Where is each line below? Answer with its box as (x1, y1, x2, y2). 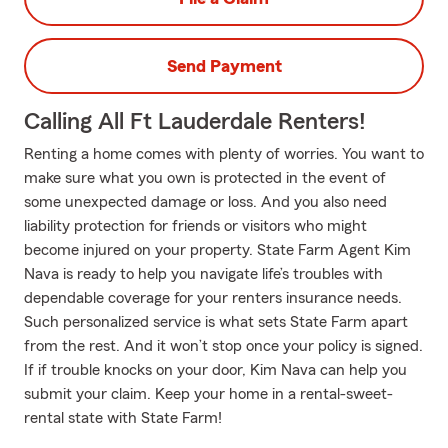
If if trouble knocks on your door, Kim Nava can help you (24, 362, 407, 378)
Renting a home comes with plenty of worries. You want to (24, 146, 424, 162)
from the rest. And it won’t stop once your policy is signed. (24, 338, 423, 354)
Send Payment (166, 57, 282, 75)
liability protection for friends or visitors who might (24, 218, 367, 234)
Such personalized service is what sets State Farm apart (24, 314, 408, 330)
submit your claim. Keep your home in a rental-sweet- (24, 386, 393, 402)
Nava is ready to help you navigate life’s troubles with (24, 266, 383, 282)
